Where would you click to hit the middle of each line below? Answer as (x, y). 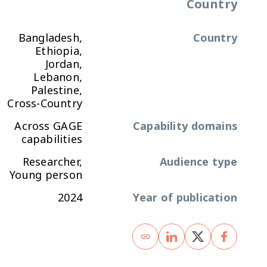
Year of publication (185, 198)
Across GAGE (48, 126)
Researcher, (52, 162)
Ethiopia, (59, 51)
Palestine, (57, 91)
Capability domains (185, 126)
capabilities (52, 139)
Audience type (198, 162)
